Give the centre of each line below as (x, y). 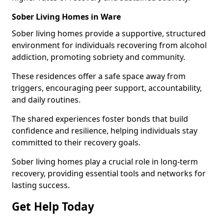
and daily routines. (46, 100)
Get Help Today (53, 206)
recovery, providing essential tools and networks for (109, 173)
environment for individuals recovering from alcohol (109, 45)
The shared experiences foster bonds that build (100, 119)
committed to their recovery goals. (76, 142)
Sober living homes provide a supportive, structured (109, 33)
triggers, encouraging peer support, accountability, (107, 88)
